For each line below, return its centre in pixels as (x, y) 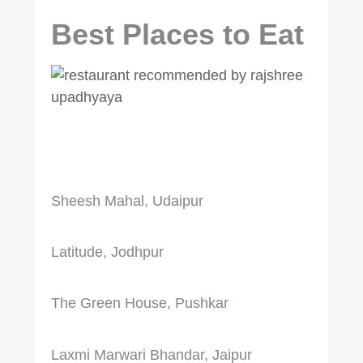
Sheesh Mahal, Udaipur (127, 201)
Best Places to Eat (177, 34)
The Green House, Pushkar (139, 303)
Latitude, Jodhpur (107, 252)
